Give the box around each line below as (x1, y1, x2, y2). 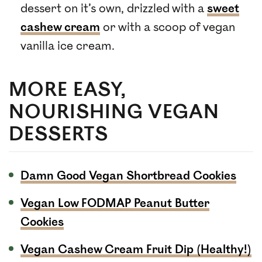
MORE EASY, (9, 78, 126, 102)
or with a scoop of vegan (100, 20, 235, 35)
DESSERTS (9, 122, 108, 146)
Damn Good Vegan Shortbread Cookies (20, 168, 236, 183)
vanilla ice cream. (20, 39, 115, 53)
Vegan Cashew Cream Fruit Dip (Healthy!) (20, 242, 251, 257)
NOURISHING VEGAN (9, 100, 220, 124)
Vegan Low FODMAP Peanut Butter (20, 196, 209, 211)
